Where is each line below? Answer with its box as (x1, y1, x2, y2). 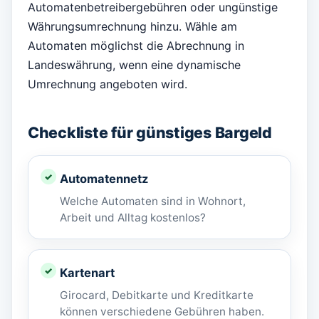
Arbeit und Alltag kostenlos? (60, 211, 206, 225)
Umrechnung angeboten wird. (28, 77, 187, 92)
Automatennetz (60, 172, 148, 187)
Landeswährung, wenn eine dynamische (28, 58, 241, 73)
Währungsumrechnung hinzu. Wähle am (28, 19, 237, 34)
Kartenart (60, 266, 115, 281)
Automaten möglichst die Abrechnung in (28, 38, 244, 53)
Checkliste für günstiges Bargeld (28, 123, 272, 142)
